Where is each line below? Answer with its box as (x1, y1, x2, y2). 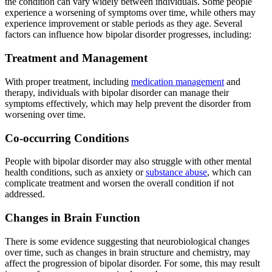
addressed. (5, 189, 45, 200)
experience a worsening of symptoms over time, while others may (5, 7, 256, 18)
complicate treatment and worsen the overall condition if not (5, 178, 234, 189)
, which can (207, 167, 251, 178)
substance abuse (146, 167, 207, 178)
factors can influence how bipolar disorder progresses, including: (5, 29, 251, 40)
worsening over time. (5, 109, 86, 120)
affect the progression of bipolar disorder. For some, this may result (5, 257, 260, 268)
